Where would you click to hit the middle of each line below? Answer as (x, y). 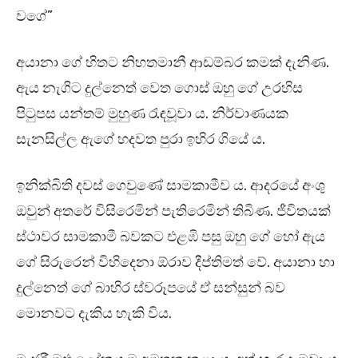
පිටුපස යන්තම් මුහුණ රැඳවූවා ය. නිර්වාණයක (152, 114)
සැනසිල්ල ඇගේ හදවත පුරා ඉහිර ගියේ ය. (141, 139)
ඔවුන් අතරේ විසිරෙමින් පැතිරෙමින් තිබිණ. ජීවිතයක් (173, 211)
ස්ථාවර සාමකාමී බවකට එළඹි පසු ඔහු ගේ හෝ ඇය (171, 237)
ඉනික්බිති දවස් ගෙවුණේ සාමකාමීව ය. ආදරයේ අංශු (171, 186)
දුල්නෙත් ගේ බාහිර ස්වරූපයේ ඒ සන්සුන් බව (151, 288)
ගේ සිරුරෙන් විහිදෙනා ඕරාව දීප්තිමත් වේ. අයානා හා (175, 263)
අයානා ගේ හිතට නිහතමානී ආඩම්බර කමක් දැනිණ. (173, 63)
